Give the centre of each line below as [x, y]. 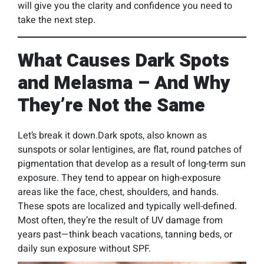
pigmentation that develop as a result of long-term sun [132, 164]
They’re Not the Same [111, 105]
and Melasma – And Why [124, 83]
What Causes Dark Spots [123, 61]
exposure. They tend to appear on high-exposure [119, 178]
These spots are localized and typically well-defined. [127, 207]
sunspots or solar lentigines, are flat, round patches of [130, 150]
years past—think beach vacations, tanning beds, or [125, 235]
